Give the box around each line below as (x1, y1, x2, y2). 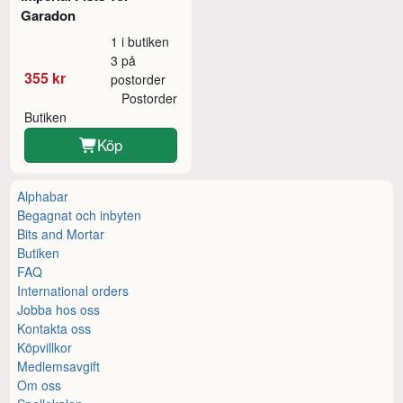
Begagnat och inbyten (17, 206, 142, 225)
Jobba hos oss (17, 300, 101, 319)
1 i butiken (111, 32, 170, 51)
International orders (17, 282, 130, 300)
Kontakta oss (17, 319, 92, 338)
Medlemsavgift (17, 357, 101, 376)
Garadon (21, 5, 76, 26)
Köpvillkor (17, 338, 73, 357)
